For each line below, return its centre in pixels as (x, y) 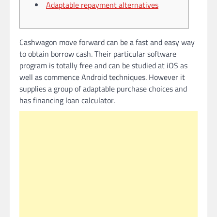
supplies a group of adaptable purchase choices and (103, 89)
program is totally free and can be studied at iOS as (103, 65)
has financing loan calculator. (67, 100)
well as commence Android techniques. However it (102, 77)
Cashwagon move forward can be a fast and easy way (107, 42)
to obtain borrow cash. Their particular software (98, 54)
